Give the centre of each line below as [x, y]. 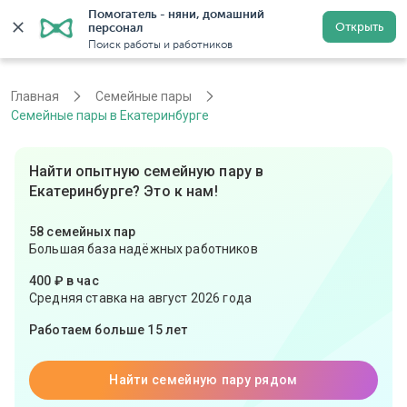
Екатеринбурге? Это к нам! [124, 192]
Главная [35, 97]
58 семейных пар [83, 232]
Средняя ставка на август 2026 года [141, 298]
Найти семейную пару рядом [203, 380]
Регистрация [311, 29]
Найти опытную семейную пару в [147, 172]
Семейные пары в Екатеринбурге [110, 116]
